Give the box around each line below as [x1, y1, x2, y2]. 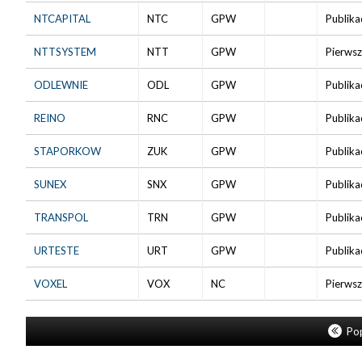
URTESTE [34, 243, 79, 257]
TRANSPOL [34, 210, 88, 224]
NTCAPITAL [34, 11, 90, 25]
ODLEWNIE [34, 78, 88, 91]
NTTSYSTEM [34, 44, 96, 58]
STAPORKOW [34, 144, 101, 158]
